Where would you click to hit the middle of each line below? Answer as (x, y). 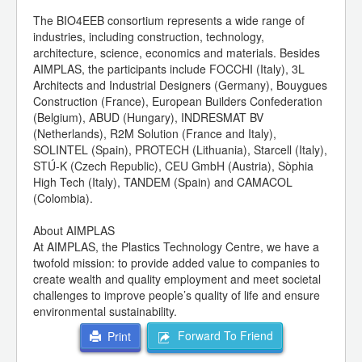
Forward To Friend (222, 336)
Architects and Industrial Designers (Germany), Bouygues (180, 85)
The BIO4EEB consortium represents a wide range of (169, 21)
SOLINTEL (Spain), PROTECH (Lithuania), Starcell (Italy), (180, 150)
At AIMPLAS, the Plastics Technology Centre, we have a (176, 247)
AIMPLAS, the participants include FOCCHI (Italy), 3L (169, 69)
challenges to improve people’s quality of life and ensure (177, 295)
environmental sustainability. (105, 311)
